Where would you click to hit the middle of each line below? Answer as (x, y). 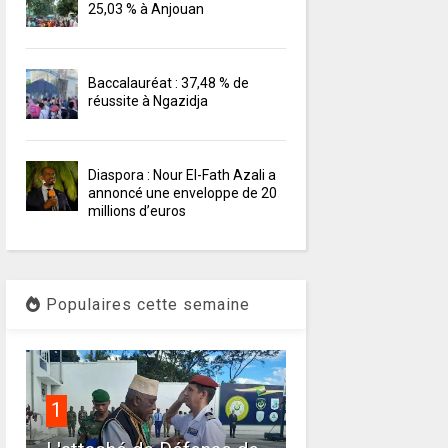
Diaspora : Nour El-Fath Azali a (182, 175)
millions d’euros (137, 211)
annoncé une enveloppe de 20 (183, 193)
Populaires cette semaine (145, 305)
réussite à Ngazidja (148, 101)
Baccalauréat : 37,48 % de (169, 83)
